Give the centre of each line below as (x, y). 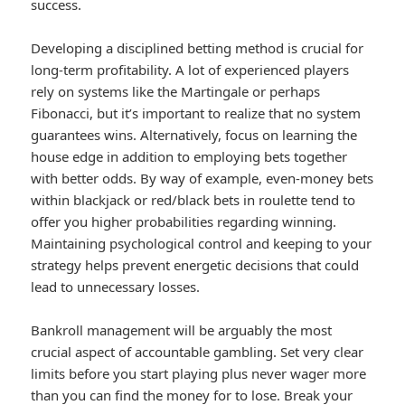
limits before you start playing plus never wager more (199, 373)
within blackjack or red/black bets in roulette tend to (193, 199)
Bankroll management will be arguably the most (182, 330)
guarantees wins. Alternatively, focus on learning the (194, 134)
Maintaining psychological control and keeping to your (202, 243)
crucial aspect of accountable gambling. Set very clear (198, 351)
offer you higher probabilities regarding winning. (184, 221)
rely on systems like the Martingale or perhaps (176, 91)
